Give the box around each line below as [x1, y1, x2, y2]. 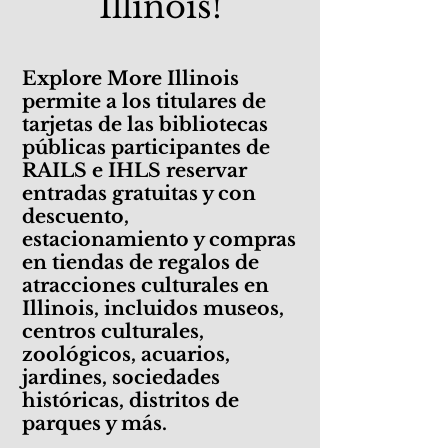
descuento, [22, 205, 129, 228]
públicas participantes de [22, 136, 270, 159]
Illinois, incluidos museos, [22, 297, 284, 320]
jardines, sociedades [22, 366, 220, 389]
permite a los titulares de [22, 90, 266, 113]
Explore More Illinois [22, 67, 239, 90]
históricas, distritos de [22, 389, 239, 412]
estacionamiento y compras [22, 228, 296, 251]
